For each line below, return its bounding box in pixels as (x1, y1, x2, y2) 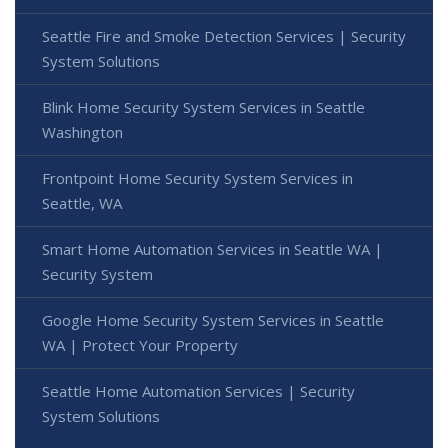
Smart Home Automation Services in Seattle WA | (42, 239, 383, 260)
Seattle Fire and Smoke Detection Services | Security (42, 26, 406, 47)
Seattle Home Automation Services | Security (42, 381, 355, 402)
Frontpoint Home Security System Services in (42, 168, 353, 189)
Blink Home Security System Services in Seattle (42, 97, 365, 118)
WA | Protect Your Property (42, 335, 238, 356)
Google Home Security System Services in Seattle (42, 310, 384, 331)
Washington (42, 122, 123, 143)
